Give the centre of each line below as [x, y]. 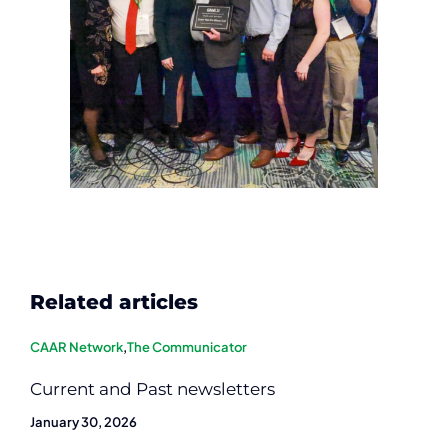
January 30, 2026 [83, 422]
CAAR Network [76, 347]
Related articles [114, 302]
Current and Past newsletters [152, 389]
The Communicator [187, 347]
